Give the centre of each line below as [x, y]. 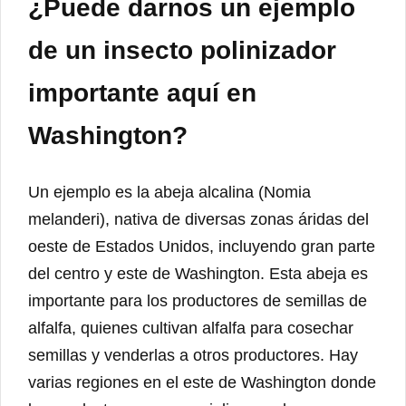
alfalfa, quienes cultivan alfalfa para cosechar [191, 328]
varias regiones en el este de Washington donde [202, 382]
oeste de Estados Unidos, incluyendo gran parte [202, 246]
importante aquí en [142, 93]
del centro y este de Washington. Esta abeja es [198, 273]
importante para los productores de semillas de [198, 300]
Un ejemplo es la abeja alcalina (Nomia [169, 192]
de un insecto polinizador [182, 51]
